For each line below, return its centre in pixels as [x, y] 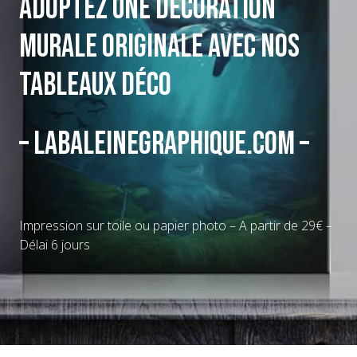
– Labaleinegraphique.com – [164, 144]
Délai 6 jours [55, 244]
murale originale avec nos [159, 47]
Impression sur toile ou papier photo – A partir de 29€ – [176, 225]
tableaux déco [95, 85]
